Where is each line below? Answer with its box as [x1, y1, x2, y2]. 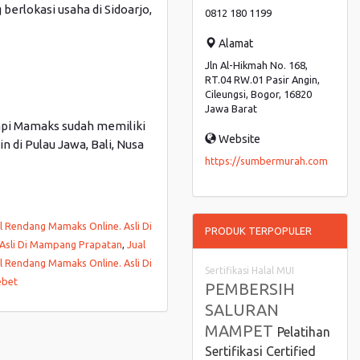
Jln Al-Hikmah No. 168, [205, 59, 308, 71]
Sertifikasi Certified [205, 344, 316, 358]
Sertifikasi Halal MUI [205, 265, 294, 276]
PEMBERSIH [205, 280, 295, 298]
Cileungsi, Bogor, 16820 [205, 88, 312, 100]
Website [216, 133, 260, 145]
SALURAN [205, 301, 279, 319]
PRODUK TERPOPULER [205, 225, 312, 236]
